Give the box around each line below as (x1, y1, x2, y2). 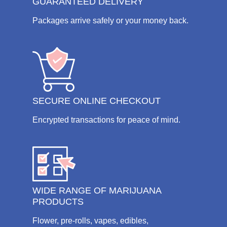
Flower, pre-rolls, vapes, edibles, (32, 216, 148, 225)
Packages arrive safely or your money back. (32, 16, 188, 25)
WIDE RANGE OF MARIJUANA (32, 185, 161, 196)
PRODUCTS (32, 197, 84, 207)
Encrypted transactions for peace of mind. (32, 115, 180, 124)
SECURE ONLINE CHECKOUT (32, 95, 161, 106)
